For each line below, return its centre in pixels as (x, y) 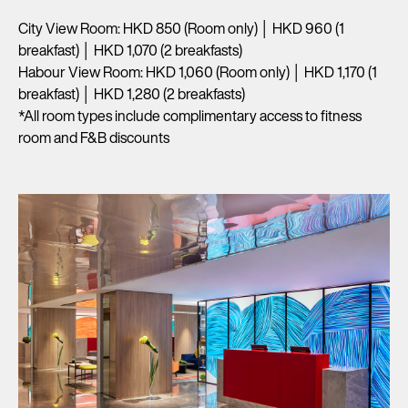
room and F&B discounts (94, 137)
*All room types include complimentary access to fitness (190, 115)
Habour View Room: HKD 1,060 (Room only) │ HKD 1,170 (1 (198, 71)
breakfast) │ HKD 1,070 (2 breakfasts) (130, 50)
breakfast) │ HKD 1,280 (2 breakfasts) (132, 93)
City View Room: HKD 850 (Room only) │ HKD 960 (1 (181, 28)
